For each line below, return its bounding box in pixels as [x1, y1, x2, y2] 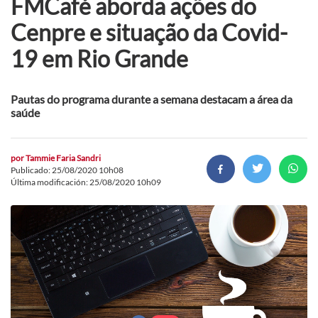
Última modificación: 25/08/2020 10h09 [11, 176, 161, 187]
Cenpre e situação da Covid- [11, 18, 287, 46]
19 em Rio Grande [11, 44, 188, 72]
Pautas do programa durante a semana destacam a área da [11, 92, 292, 106]
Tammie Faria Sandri [26, 152, 101, 163]
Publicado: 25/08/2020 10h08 [11, 164, 124, 175]
